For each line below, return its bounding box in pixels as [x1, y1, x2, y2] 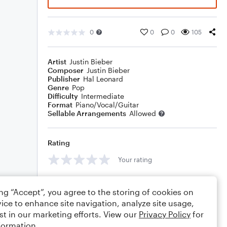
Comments [48, 178, 85, 186]
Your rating [118, 155, 152, 164]
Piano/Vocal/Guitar [75, 100, 139, 109]
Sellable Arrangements [48, 109, 126, 118]
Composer [48, 66, 84, 74]
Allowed [129, 109, 156, 118]
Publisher [48, 74, 80, 83]
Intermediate [81, 92, 124, 100]
